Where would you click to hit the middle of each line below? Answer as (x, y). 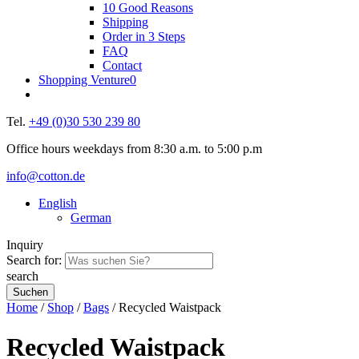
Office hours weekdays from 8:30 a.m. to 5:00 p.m (134, 149)
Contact (122, 66)
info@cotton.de (46, 176)
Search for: (34, 260)
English (58, 204)
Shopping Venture (84, 80)
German (91, 218)
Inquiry (25, 245)
